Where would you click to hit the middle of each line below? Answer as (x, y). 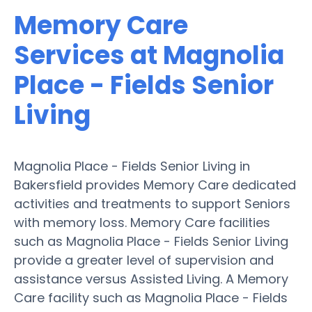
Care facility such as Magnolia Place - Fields (151, 297)
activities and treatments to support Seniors (152, 203)
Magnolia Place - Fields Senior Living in (132, 166)
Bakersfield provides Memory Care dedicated (155, 185)
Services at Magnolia (149, 55)
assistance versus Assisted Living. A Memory (151, 279)
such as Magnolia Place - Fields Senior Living (151, 241)
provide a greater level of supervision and (144, 260)
